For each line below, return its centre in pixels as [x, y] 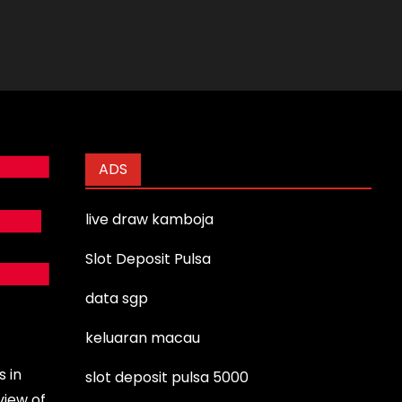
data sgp [117, 298]
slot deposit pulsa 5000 [167, 377]
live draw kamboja [150, 219]
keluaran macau [143, 337]
